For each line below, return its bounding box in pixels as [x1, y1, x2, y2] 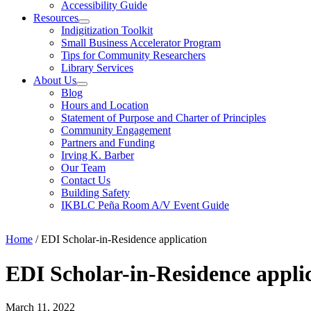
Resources [33, 12, 78, 24]
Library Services [61, 62, 133, 74]
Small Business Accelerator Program [61, 37, 221, 49]
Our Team [61, 162, 106, 174]
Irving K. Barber [61, 149, 134, 162]
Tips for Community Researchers [61, 49, 205, 62]
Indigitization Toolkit [61, 24, 153, 37]
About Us [33, 74, 76, 87]
